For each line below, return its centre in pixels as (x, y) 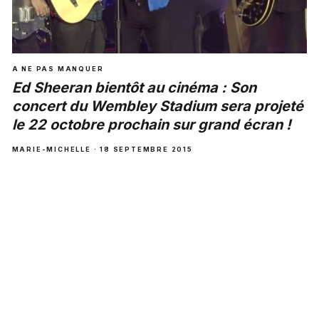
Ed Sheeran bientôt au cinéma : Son (134, 87)
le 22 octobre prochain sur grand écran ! (151, 124)
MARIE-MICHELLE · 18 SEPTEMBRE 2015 (102, 149)
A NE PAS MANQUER (58, 68)
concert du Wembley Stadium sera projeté (157, 106)
